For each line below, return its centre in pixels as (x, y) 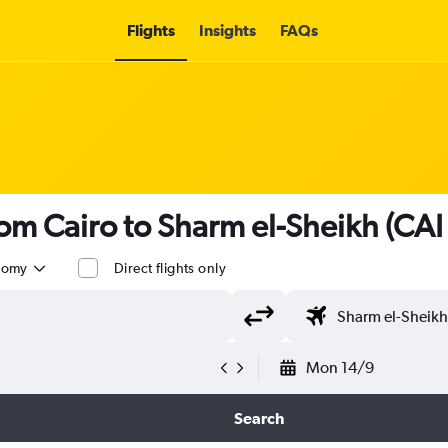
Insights (227, 30)
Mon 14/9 (340, 367)
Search (258, 418)
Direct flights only (170, 268)
